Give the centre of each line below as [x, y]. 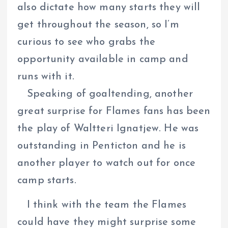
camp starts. [47, 180]
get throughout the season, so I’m [98, 25]
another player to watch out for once [107, 163]
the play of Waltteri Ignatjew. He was [108, 129]
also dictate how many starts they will [109, 7]
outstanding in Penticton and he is [102, 146]
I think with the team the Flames [102, 205]
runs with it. [46, 77]
